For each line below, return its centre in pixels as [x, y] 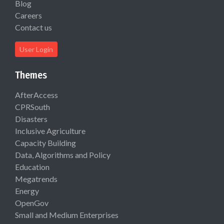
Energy [27, 190]
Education [32, 166]
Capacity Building [45, 142]
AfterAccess [36, 94]
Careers [28, 15]
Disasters [31, 118]
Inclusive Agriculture [50, 130]
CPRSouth [32, 106]
